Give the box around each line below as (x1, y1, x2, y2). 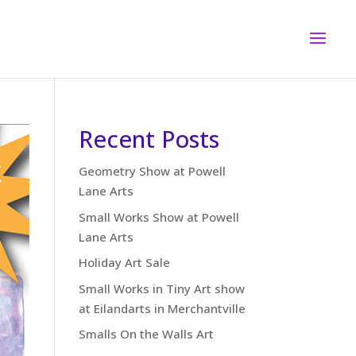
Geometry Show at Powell (78, 163, 226, 179)
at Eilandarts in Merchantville (78, 300, 246, 316)
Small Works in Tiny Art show (78, 280, 245, 296)
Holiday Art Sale (78, 254, 170, 270)
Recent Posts (78, 123, 219, 154)
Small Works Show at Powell (78, 208, 239, 225)
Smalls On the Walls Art (78, 326, 214, 342)
